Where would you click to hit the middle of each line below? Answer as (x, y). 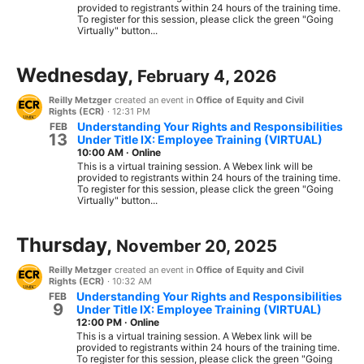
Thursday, (66, 245)
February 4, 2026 (207, 76)
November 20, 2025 (197, 246)
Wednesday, (77, 75)
